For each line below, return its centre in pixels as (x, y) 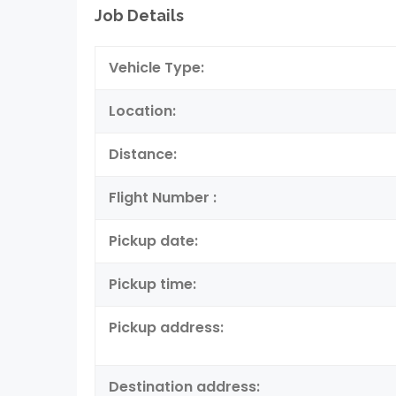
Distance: (143, 154)
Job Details (139, 15)
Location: (142, 111)
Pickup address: (166, 327)
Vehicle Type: (156, 68)
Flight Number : (163, 198)
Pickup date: (153, 241)
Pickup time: (152, 284)
